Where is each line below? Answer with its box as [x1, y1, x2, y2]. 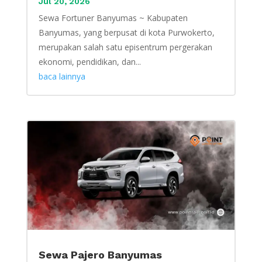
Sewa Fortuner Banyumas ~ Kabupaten [38, 12, 188, 23]
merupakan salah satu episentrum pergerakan [38, 41, 212, 53]
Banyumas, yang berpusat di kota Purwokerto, [38, 26, 215, 38]
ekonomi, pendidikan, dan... [38, 56, 141, 67]
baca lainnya [38, 70, 85, 82]
